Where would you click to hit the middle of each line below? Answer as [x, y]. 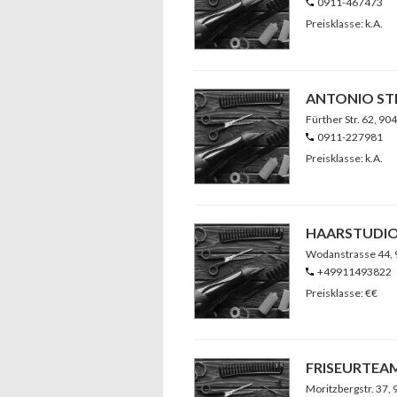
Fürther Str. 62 [340, 119]
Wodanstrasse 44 [348, 254]
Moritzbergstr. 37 [347, 389]
